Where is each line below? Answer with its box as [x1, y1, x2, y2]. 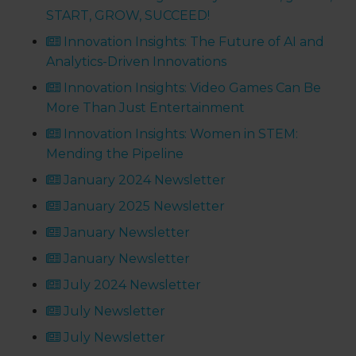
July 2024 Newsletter [60, 277, 202, 293]
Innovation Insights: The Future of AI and [60, 34, 325, 50]
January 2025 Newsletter [60, 199, 226, 215]
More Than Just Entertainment [46, 100, 246, 116]
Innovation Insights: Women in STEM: [60, 126, 299, 142]
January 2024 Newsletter [60, 172, 226, 188]
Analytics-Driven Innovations [46, 54, 227, 70]
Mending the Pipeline [46, 146, 184, 162]
